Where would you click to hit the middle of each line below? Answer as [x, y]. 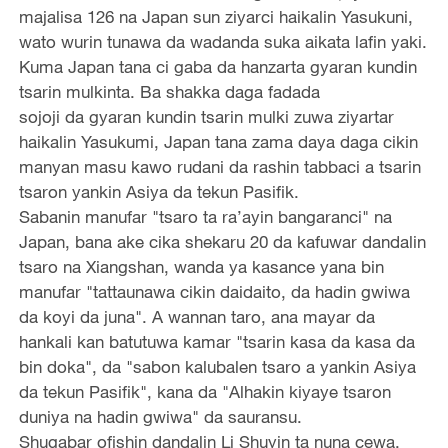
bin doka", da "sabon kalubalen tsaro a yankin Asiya [217, 366]
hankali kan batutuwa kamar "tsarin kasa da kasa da [216, 341]
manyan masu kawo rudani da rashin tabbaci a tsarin [219, 166]
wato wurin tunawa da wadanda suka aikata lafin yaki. [222, 41]
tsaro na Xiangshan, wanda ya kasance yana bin [201, 266]
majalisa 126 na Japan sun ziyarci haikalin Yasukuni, [215, 16]
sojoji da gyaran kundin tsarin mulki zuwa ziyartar [206, 116]
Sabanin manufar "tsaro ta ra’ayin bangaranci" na [205, 216]
